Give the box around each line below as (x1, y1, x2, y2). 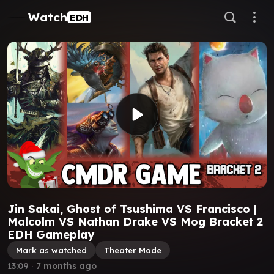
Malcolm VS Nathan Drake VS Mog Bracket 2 (7, 214, 263, 229)
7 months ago (36, 260, 97, 272)
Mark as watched (16, 245, 87, 255)
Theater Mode (104, 245, 161, 255)
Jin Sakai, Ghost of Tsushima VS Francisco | (7, 201, 257, 216)
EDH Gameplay (7, 227, 94, 242)
